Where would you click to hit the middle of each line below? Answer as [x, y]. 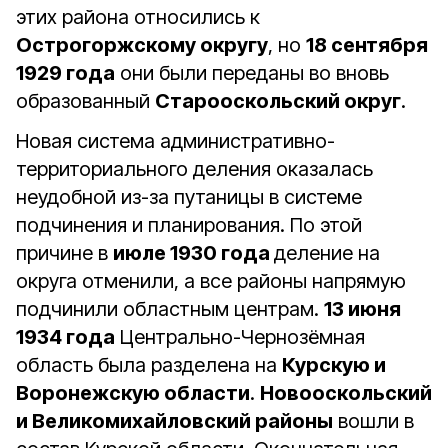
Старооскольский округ [278, 101]
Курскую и [334, 365]
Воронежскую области [133, 393]
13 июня [362, 309]
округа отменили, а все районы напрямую [211, 281]
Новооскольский [346, 393]
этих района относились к [138, 17]
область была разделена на [149, 365]
